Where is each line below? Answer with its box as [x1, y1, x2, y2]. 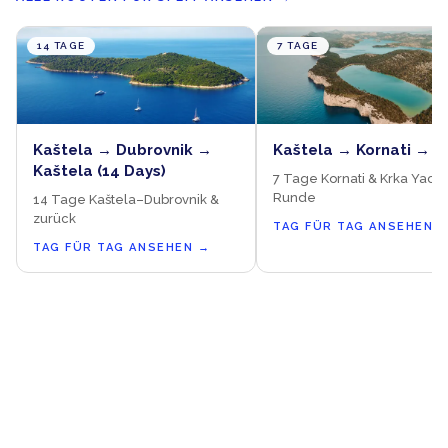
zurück [33, 210, 76, 226]
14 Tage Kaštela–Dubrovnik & [33, 191, 219, 207]
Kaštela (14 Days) [33, 161, 166, 180]
